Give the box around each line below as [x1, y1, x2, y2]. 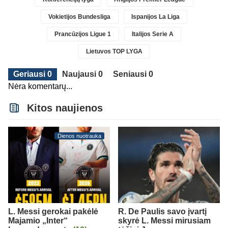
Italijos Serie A [131, 30, 174, 38]
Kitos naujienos [24, 102, 103, 113]
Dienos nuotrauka [58, 132, 101, 139]
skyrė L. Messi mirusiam [118, 216, 211, 225]
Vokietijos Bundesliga [48, 13, 111, 20]
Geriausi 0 [13, 69, 52, 78]
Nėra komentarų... [8, 81, 72, 91]
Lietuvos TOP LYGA [85, 47, 142, 55]
